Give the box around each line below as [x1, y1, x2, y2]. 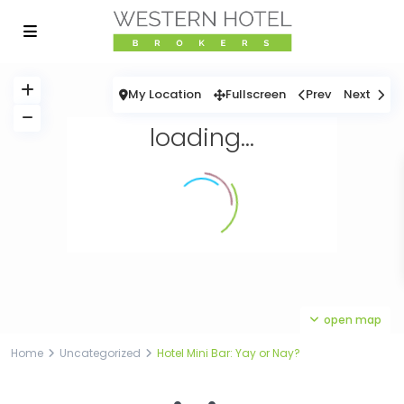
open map [324, 312, 381, 327]
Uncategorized [60, 345, 141, 361]
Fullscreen [225, 86, 286, 103]
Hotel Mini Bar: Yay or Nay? [157, 345, 300, 361]
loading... [150, 121, 254, 154]
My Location [128, 86, 201, 103]
